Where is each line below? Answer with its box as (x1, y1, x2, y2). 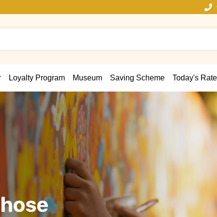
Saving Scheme (109, 73, 165, 82)
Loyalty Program (8, 73, 65, 82)
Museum (72, 73, 102, 82)
